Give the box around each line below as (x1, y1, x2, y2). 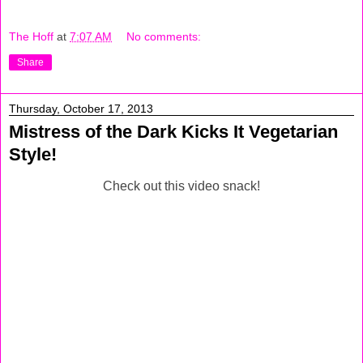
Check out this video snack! (103, 179, 260, 194)
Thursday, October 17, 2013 (9, 102, 153, 116)
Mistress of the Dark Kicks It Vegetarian (9, 122, 338, 143)
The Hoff (9, 30, 53, 44)
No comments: (126, 30, 202, 44)
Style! (9, 144, 57, 165)
